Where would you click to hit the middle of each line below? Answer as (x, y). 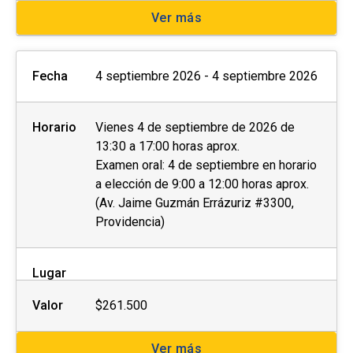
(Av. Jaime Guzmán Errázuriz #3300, (195, 203)
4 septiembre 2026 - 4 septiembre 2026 (206, 76)
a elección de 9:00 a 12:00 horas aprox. (202, 184)
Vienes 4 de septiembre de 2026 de (195, 128)
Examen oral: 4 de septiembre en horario (206, 165)
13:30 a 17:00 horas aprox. (167, 147)
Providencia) (130, 222)
